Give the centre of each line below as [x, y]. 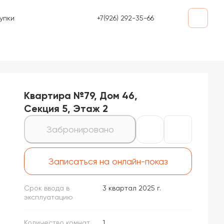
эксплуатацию [48, 197]
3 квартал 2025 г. [132, 188]
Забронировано [80, 129]
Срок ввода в [47, 188]
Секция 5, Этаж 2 [66, 108]
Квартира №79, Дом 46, [81, 95]
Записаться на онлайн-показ [108, 161]
